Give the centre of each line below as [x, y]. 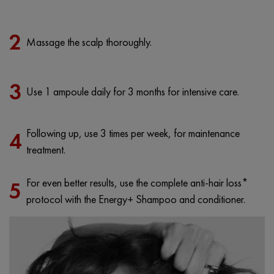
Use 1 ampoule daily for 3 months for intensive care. [133, 92]
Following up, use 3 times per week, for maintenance [133, 133]
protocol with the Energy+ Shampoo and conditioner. [136, 199]
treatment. [46, 149]
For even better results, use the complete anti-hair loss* [137, 182]
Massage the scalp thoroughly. [89, 42]
